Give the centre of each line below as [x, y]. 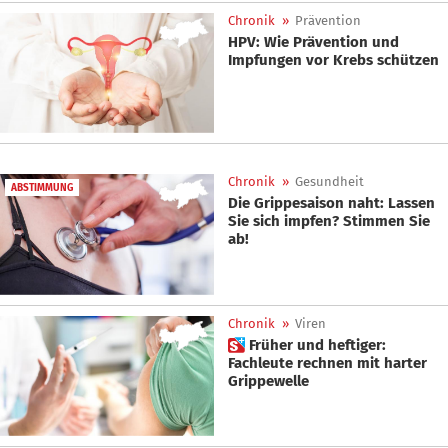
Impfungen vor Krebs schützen [333, 59]
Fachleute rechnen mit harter [327, 362]
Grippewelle [268, 380]
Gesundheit [329, 182]
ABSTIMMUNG [42, 188]
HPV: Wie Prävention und [313, 41]
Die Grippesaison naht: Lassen [331, 203]
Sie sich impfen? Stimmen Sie [329, 221]
